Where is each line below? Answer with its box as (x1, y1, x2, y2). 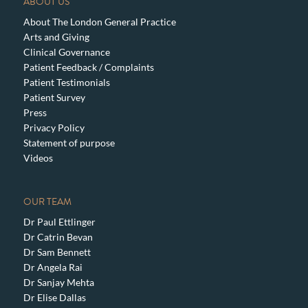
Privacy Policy (23, 121, 85, 133)
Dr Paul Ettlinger (23, 215, 96, 228)
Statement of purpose (23, 136, 115, 148)
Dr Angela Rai (23, 261, 82, 273)
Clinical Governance (23, 45, 110, 58)
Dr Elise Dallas (23, 291, 86, 303)
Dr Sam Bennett (23, 245, 91, 258)
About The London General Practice (23, 15, 176, 27)
